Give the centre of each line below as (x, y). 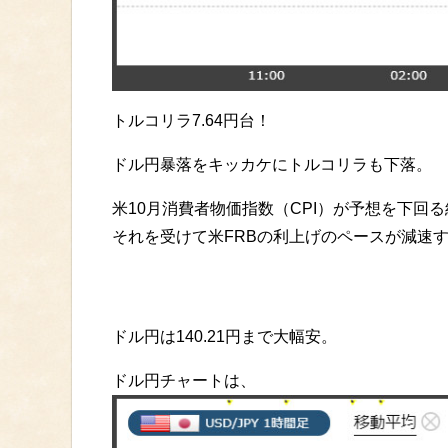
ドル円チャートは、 (184, 380)
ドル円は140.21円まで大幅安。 (224, 336)
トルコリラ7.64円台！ (191, 120)
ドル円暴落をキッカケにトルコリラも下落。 (272, 164)
